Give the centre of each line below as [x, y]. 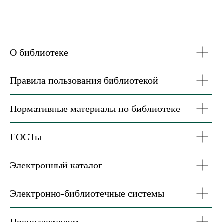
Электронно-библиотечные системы [87, 193]
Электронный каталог [56, 165]
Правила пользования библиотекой [84, 80]
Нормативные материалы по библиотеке [95, 109]
